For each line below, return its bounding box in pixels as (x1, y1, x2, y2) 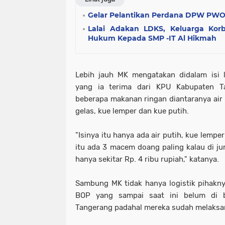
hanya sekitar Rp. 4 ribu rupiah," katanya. (75, 155, 219, 164)
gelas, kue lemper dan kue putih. (75, 106, 189, 116)
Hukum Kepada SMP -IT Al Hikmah (88, 34, 216, 43)
